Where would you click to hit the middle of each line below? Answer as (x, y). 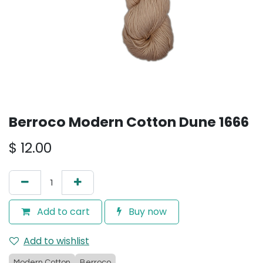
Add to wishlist (56, 241)
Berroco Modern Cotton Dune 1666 (129, 122)
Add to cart (62, 212)
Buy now (146, 212)
